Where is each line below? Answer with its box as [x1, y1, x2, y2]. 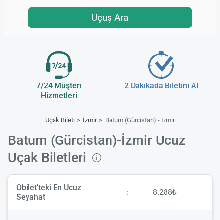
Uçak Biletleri [8, 150, 90, 166]
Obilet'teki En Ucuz [16, 183, 81, 192]
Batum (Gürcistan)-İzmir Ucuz [8, 133, 186, 149]
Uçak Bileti [45, 116, 75, 124]
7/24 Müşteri [36, 81, 82, 91]
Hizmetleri [41, 91, 77, 101]
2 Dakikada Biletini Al [124, 81, 198, 91]
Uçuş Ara [91, 11, 129, 23]
